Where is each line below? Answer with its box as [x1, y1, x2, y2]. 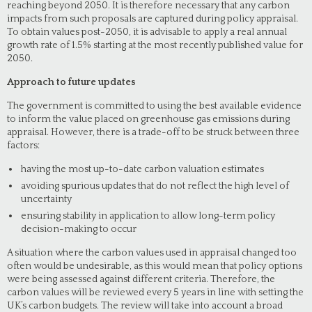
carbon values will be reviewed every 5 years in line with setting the [7, 287, 304, 298]
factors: [7, 140, 40, 151]
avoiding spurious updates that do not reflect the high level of [21, 180, 289, 192]
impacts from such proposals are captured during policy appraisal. [7, 13, 298, 24]
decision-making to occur [21, 224, 136, 235]
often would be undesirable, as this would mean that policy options [7, 260, 302, 272]
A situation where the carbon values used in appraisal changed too [7, 247, 297, 258]
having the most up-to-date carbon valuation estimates [21, 164, 264, 175]
